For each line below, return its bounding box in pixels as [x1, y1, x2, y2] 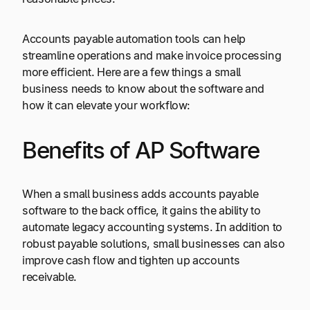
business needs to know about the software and [22, 82, 264, 96]
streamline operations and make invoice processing [22, 48, 282, 63]
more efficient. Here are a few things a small [22, 65, 241, 80]
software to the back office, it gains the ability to [22, 203, 261, 217]
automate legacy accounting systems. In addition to [22, 219, 283, 234]
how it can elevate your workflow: [22, 98, 191, 113]
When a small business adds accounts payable [22, 186, 259, 201]
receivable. [22, 269, 80, 284]
